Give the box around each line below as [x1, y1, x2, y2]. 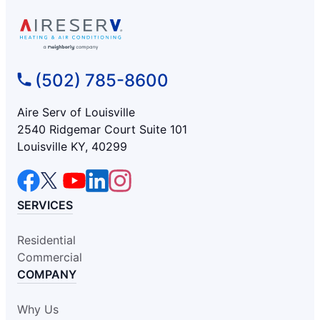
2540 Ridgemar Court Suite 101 [17, 121, 187, 136]
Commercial [17, 249, 82, 264]
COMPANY [17, 266, 76, 281]
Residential [17, 232, 76, 247]
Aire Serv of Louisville [17, 104, 135, 119]
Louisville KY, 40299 [17, 139, 127, 154]
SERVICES [17, 197, 73, 212]
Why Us [17, 301, 59, 316]
